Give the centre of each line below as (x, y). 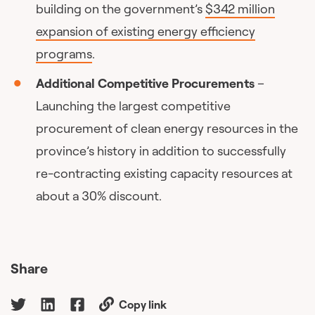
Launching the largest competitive (134, 105)
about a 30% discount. (99, 195)
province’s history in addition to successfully (161, 150)
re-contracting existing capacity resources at (165, 173)
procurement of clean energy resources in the (167, 128)
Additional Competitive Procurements (146, 83)
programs (64, 53)
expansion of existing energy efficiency (146, 31)
